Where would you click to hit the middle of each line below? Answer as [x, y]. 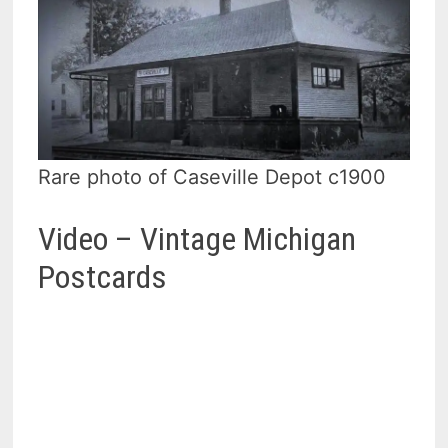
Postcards [103, 277]
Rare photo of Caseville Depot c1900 [212, 176]
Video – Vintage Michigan [197, 239]
